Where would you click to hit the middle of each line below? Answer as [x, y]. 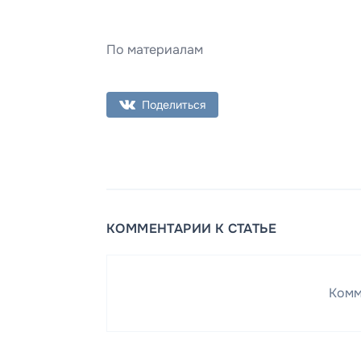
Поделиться [174, 104]
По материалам [155, 49]
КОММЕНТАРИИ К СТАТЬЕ [191, 228]
